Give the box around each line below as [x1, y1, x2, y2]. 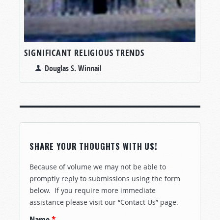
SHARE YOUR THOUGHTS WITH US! [29, 139, 158, 152]
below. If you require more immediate [29, 185, 156, 195]
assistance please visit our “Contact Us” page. [29, 197, 178, 207]
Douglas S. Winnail [45, 62, 102, 74]
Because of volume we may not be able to [29, 162, 166, 171]
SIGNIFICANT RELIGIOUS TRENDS [24, 46, 145, 59]
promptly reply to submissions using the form [29, 173, 180, 183]
